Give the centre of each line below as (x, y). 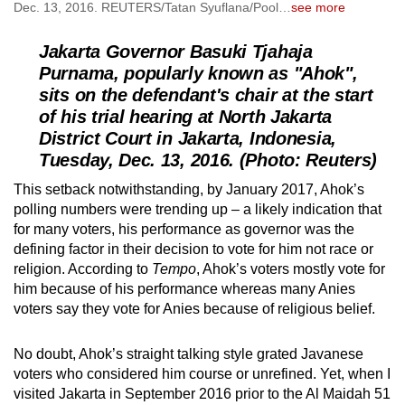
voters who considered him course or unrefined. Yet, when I (202, 373)
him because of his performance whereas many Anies (184, 288)
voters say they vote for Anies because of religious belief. (194, 308)
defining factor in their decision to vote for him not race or (193, 249)
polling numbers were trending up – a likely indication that (198, 209)
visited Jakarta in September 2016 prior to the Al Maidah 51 (202, 393)
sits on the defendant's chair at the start (206, 94)
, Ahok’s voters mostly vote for (291, 268)
